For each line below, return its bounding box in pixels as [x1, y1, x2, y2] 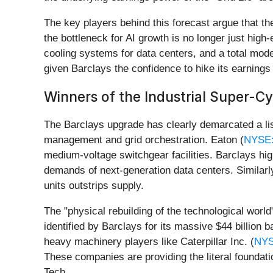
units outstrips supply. [44, 179, 144, 191]
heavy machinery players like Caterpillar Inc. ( [44, 235, 254, 247]
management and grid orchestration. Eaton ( [44, 133, 244, 146]
